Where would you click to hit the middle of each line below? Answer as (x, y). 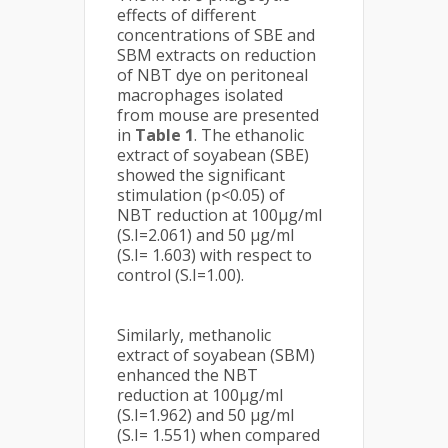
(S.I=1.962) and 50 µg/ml (205, 415)
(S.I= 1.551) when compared (218, 435)
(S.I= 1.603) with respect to (214, 255)
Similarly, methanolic (194, 335)
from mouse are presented (218, 115)
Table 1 (164, 135)
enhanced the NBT (187, 375)
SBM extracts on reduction (216, 55)
